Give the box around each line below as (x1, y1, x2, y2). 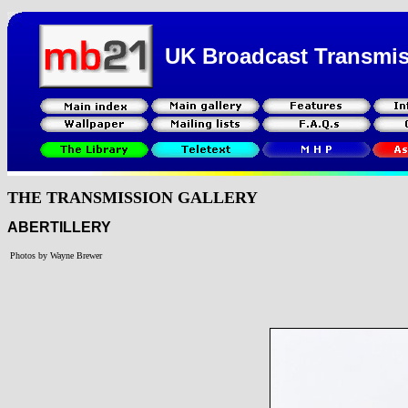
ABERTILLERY (7, 219, 111, 235)
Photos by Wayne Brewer (10, 250, 102, 261)
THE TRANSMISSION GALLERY (7, 188, 258, 207)
